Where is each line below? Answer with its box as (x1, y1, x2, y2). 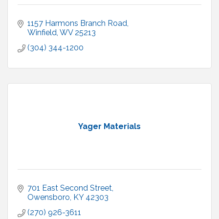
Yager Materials (78, 122, 141, 131)
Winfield (27, 28, 57, 38)
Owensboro (27, 193, 70, 202)
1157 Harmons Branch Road (27, 19, 127, 28)
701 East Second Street (27, 183, 112, 193)
